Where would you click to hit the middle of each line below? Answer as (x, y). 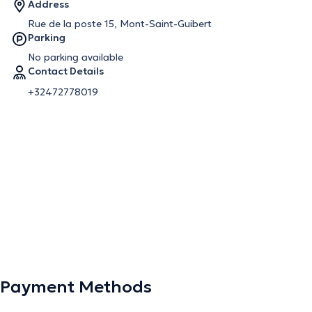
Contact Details (66, 71)
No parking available (76, 57)
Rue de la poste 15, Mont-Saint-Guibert (120, 24)
